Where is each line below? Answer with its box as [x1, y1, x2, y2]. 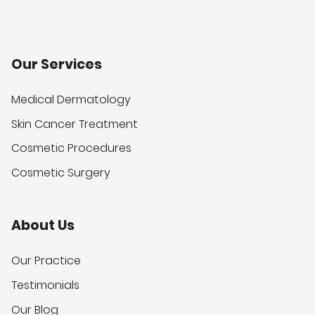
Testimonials [11, 276, 79, 293]
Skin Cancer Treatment [11, 115, 138, 132]
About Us [11, 216, 75, 235]
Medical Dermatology [11, 91, 131, 108]
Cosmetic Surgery [11, 165, 110, 181]
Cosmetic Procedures [11, 140, 131, 157]
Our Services [11, 54, 102, 74]
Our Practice [11, 252, 81, 269]
